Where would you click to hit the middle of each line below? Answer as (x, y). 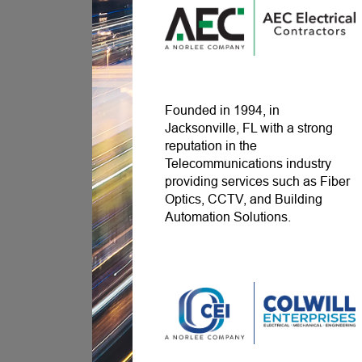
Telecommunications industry (248, 164)
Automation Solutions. (228, 217)
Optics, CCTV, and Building (244, 200)
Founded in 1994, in (223, 111)
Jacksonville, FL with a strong (249, 128)
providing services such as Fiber (258, 182)
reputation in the (211, 146)
